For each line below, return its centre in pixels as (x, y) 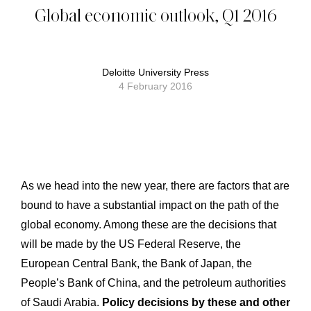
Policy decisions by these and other (196, 302)
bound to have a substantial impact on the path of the (150, 205)
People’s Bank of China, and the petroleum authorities (153, 283)
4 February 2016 (155, 86)
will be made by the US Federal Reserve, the (131, 244)
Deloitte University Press (159, 72)
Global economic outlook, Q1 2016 (155, 14)
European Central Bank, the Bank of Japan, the (136, 263)
